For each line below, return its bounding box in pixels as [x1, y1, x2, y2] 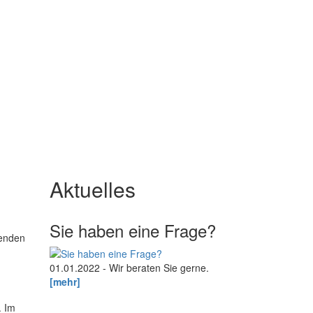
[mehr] [50, 275, 80, 289]
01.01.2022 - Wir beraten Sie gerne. [50, 261, 209, 275]
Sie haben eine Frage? [50, 218, 216, 243]
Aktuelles [50, 174, 136, 205]
